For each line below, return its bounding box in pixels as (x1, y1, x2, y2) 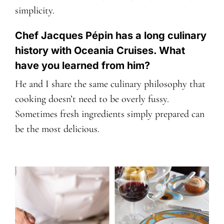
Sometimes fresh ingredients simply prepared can (14, 108, 204, 120)
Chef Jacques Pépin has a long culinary (14, 29, 206, 42)
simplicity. (14, 4, 54, 17)
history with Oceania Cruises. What (14, 44, 185, 57)
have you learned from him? (14, 59, 150, 72)
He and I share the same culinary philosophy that (14, 78, 205, 90)
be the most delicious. (14, 123, 99, 135)
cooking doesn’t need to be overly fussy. (14, 93, 169, 105)
